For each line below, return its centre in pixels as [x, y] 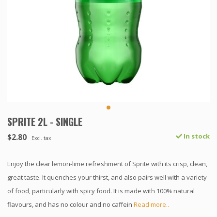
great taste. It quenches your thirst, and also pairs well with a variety [107, 178]
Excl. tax [41, 138]
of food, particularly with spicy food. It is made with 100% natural [101, 191]
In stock [196, 136]
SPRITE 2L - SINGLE [45, 122]
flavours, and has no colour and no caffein [70, 205]
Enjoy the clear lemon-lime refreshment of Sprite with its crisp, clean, [107, 164]
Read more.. [151, 205]
